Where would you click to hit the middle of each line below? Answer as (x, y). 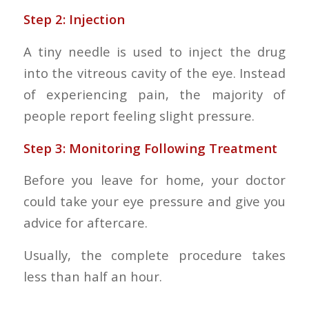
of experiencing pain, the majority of (154, 94)
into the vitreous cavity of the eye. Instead (154, 72)
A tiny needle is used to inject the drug (154, 51)
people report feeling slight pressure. (139, 115)
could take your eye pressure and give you (154, 201)
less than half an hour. (92, 276)
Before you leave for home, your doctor (154, 180)
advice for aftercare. (85, 223)
